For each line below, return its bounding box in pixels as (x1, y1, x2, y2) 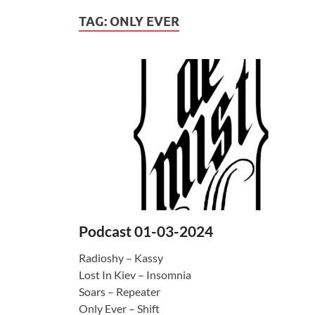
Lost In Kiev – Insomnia (79, 267, 191, 281)
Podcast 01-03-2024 (79, 221, 213, 240)
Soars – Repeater (79, 284, 160, 298)
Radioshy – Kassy (79, 250, 163, 264)
